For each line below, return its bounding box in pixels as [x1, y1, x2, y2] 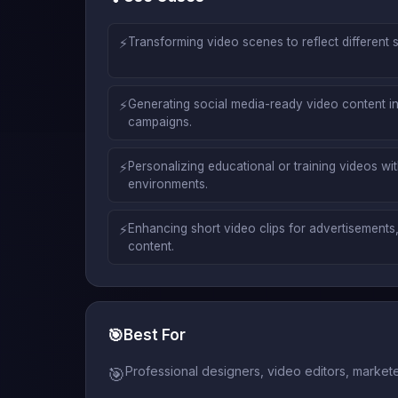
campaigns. [128, 114, 192, 129]
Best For [123, 325, 186, 344]
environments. [128, 176, 208, 191]
